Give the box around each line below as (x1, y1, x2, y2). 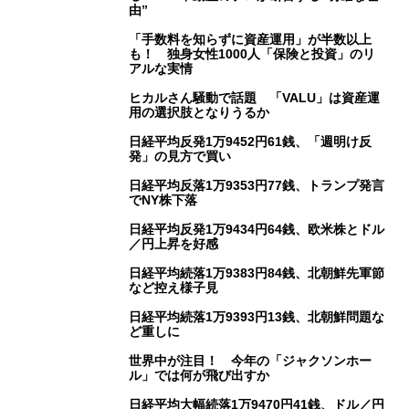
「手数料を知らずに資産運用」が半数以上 (129, 32, 372, 47)
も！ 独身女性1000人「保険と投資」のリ (129, 47, 376, 62)
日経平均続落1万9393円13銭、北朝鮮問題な (129, 309, 385, 325)
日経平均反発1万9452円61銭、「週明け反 (129, 134, 372, 150)
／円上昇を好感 (129, 236, 219, 252)
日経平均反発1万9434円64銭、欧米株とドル (129, 222, 385, 237)
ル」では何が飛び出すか (129, 368, 270, 383)
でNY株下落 (129, 193, 198, 208)
